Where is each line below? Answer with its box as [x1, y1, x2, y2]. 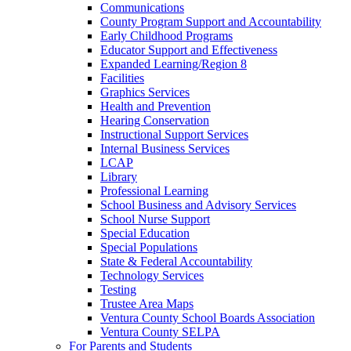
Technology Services [100, 269, 204, 282]
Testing [100, 283, 136, 296]
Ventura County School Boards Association [100, 311, 315, 324]
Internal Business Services [100, 142, 230, 155]
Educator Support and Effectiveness [100, 43, 277, 56]
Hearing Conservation [100, 114, 209, 127]
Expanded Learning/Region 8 [100, 57, 247, 71]
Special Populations [100, 241, 197, 254]
